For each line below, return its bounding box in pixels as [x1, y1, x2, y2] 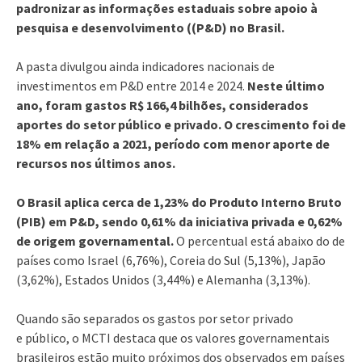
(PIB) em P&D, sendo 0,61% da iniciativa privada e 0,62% [16, 213, 343, 229]
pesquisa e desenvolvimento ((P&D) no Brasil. [16, 19, 284, 36]
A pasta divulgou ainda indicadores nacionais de [16, 57, 275, 74]
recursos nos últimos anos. [16, 154, 175, 171]
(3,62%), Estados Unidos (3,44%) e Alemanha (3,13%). [16, 271, 310, 288]
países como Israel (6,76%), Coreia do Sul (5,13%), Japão [16, 251, 326, 268]
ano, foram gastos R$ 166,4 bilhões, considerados [16, 96, 309, 113]
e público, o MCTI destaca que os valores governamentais [16, 329, 330, 346]
